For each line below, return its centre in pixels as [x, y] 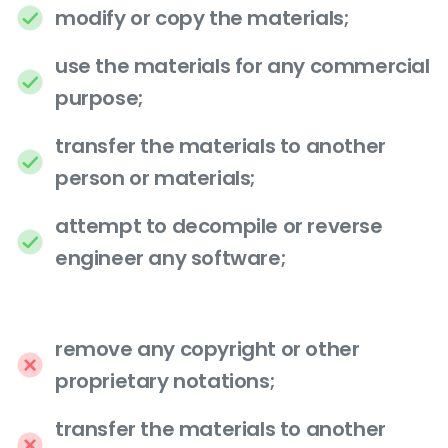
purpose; [99, 98]
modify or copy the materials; [202, 18]
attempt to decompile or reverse [219, 226]
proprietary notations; [165, 380]
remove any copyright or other [207, 348]
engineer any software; [171, 258]
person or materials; [156, 178]
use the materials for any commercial [242, 66]
